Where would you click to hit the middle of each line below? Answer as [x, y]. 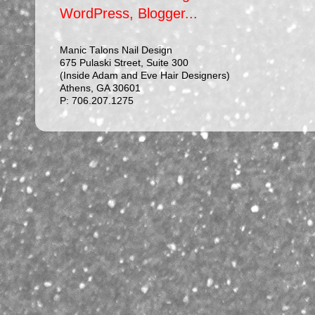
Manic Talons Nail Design [116, 50]
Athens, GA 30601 [100, 88]
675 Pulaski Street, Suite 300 [124, 63]
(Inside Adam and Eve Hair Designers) [145, 75]
